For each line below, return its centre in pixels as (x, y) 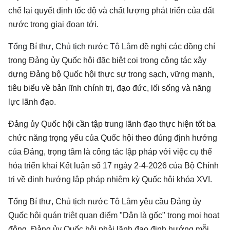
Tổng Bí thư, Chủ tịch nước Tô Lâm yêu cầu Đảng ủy (105, 202)
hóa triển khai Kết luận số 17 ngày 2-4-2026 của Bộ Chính (113, 166)
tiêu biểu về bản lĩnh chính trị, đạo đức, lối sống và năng (110, 88)
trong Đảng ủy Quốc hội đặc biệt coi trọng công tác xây (107, 60)
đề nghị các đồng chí (176, 46)
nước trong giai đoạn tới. (53, 24)
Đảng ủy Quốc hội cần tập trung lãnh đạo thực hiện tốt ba (112, 124)
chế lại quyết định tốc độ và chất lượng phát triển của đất (111, 11)
